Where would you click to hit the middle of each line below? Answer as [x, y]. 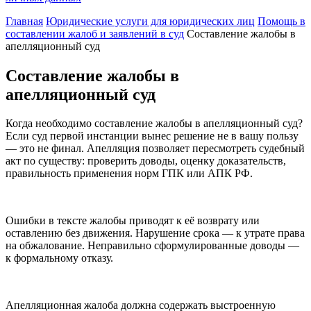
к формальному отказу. [59, 258]
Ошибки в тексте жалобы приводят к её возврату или [133, 221]
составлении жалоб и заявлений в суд [95, 33]
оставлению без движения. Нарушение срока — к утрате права [155, 233]
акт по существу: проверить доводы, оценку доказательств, [146, 161]
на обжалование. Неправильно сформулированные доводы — [152, 246]
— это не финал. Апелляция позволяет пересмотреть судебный [155, 149]
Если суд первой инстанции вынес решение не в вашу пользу [152, 136]
